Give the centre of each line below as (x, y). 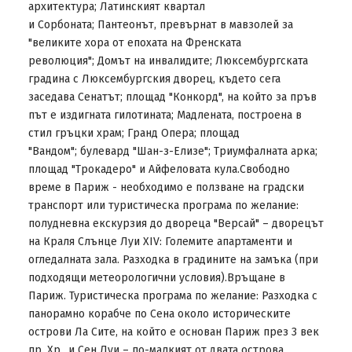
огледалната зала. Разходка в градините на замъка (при (173, 260)
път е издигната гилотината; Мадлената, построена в (165, 115)
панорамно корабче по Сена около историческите (159, 314)
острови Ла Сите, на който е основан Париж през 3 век (173, 332)
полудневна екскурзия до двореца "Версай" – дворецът (176, 224)
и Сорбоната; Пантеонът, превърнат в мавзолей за (160, 25)
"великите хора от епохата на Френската (134, 43)
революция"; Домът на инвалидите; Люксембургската (168, 61)
